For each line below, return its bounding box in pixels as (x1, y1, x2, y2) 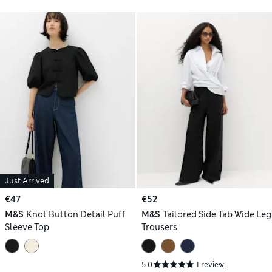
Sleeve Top (5, 221, 49, 233)
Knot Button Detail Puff (25, 208, 126, 220)
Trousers (141, 221, 177, 233)
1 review (196, 259, 224, 270)
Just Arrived (5, 175, 49, 186)
